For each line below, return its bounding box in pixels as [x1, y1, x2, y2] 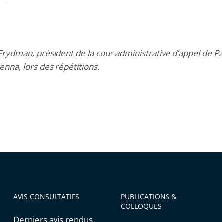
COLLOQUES [120, 201, 162, 211]
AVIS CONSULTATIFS [13, 192, 79, 202]
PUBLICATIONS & [120, 192, 176, 202]
